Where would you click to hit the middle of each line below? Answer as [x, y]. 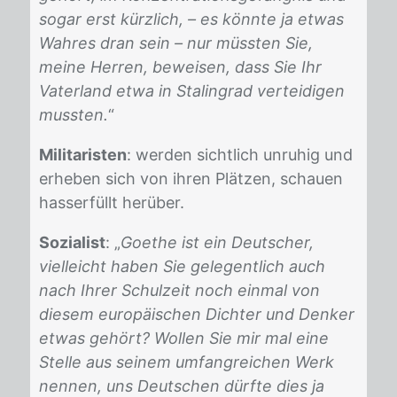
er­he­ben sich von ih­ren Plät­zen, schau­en [191, 179]
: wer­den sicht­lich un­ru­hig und [240, 155]
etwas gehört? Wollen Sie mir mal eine [184, 338]
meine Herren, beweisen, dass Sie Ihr [180, 67]
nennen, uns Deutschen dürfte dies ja [182, 386]
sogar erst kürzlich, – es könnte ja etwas [191, 19]
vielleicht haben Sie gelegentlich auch [182, 266]
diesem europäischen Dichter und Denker [197, 314]
